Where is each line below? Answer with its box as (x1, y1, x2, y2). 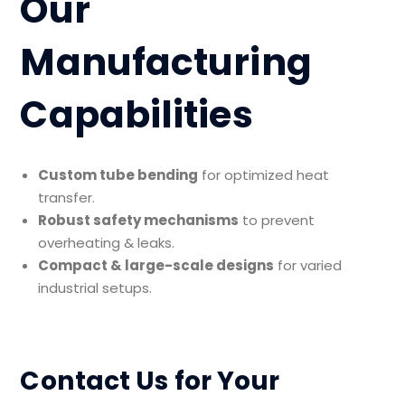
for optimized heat (198, 165, 330, 185)
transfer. (38, 188, 96, 208)
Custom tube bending (38, 165, 199, 185)
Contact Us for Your (20, 363, 280, 400)
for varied (274, 256, 343, 276)
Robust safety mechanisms (38, 211, 240, 231)
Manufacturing (20, 36, 312, 89)
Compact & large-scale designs (38, 256, 275, 276)
